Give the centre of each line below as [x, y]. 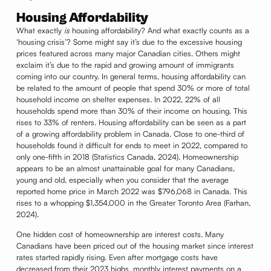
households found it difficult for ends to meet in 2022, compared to [132, 145]
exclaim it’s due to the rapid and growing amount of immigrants [125, 64]
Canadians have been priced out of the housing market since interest [135, 246]
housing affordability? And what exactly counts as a [159, 30]
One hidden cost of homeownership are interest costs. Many [120, 234]
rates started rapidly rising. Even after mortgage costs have [117, 257]
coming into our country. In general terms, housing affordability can [131, 76]
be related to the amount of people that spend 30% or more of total [133, 87]
